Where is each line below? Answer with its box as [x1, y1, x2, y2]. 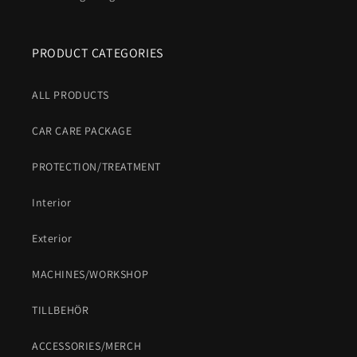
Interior [32, 195, 72, 210]
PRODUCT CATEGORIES [32, 45, 163, 62]
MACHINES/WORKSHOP [32, 267, 149, 282]
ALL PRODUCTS [32, 88, 109, 103]
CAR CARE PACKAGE [32, 124, 132, 139]
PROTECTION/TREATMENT [32, 159, 161, 175]
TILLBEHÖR [32, 303, 89, 318]
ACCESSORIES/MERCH [32, 339, 142, 354]
